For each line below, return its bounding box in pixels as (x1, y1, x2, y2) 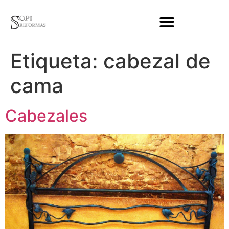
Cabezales (5, 106, 87, 126)
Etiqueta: (10, 49, 103, 74)
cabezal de (103, 49, 211, 74)
